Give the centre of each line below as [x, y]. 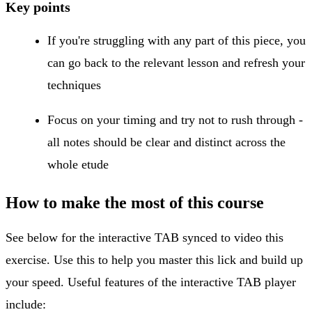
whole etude [78, 164]
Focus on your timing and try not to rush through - [175, 119]
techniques [74, 85]
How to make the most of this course [135, 202]
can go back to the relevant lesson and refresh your [176, 62]
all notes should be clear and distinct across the [166, 142]
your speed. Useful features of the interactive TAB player [151, 282]
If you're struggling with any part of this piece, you [177, 40]
